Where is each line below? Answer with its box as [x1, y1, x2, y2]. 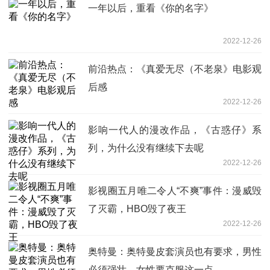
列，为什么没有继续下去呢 [88, 142, 204, 153]
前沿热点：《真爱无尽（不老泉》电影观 [88, 63, 262, 74]
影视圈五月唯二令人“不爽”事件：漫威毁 [88, 185, 262, 196]
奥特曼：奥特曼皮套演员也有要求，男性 [88, 246, 262, 257]
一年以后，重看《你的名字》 [88, 2, 213, 13]
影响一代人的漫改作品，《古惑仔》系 [88, 124, 262, 135]
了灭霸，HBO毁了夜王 [88, 203, 186, 214]
